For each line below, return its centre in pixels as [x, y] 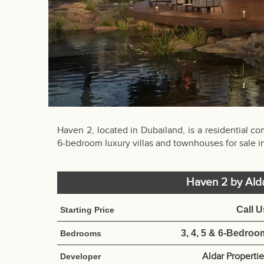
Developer [80, 256]
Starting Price [87, 209]
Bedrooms [81, 233]
